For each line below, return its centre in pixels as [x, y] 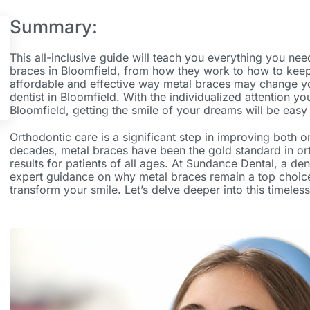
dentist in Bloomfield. [64, 97]
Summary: [56, 27]
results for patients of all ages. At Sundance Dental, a [150, 164]
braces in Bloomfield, [66, 71]
